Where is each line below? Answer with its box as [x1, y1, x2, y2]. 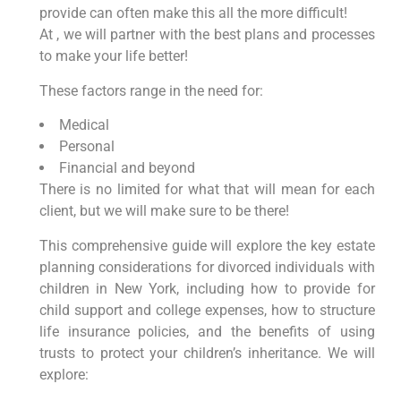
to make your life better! [38, 47, 188, 65]
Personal [58, 138, 115, 156]
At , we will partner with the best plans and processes [38, 26, 375, 44]
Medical [58, 116, 109, 134]
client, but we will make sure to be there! [38, 202, 289, 220]
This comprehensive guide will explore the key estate [38, 236, 375, 254]
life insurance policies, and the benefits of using [38, 322, 375, 340]
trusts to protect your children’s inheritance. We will [38, 344, 375, 362]
